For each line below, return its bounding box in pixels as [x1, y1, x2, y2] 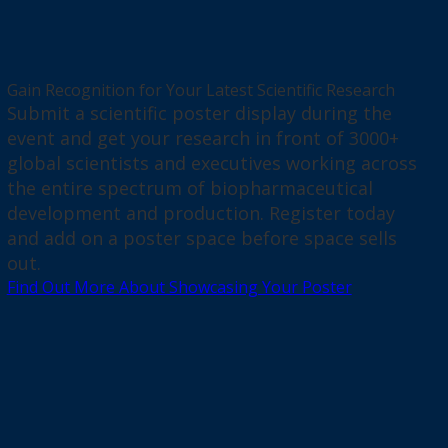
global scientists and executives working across [6, 151, 417, 176]
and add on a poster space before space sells [6, 226, 397, 251]
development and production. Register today [6, 201, 395, 226]
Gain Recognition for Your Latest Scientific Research [6, 79, 395, 102]
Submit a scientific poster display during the [6, 101, 392, 126]
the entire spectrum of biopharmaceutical [6, 176, 373, 201]
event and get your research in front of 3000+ [6, 126, 399, 151]
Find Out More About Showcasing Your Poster [6, 276, 352, 299]
